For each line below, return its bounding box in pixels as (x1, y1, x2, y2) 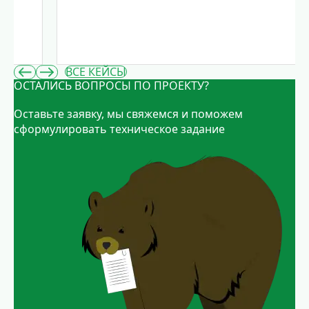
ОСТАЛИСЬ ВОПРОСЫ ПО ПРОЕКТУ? (14, 77, 209, 93)
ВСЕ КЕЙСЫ (66, 64, 126, 80)
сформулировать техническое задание (14, 121, 225, 137)
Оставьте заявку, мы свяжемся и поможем (14, 106, 243, 121)
